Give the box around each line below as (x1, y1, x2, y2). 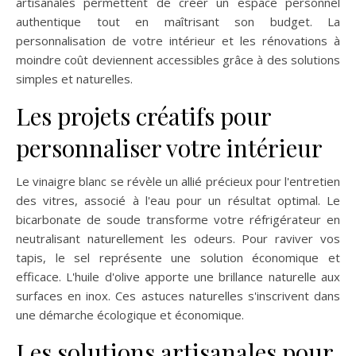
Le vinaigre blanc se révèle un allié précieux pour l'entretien (16, 172, 340, 189)
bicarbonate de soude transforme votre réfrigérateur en (16, 211, 340, 227)
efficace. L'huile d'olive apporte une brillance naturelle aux (16, 268, 340, 284)
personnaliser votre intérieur (16, 131, 323, 164)
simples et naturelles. (16, 70, 133, 87)
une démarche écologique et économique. (16, 306, 244, 323)
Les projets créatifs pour (16, 99, 271, 132)
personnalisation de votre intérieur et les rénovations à (16, 32, 340, 48)
